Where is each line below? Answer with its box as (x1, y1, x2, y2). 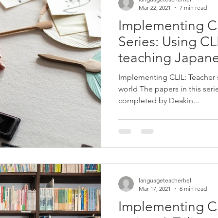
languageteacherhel (139, 177, 191, 184)
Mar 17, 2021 (139, 185, 171, 192)
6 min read (180, 185, 207, 192)
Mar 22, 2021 (139, 3, 171, 11)
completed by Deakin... (118, 95, 199, 105)
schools (118, 65, 164, 82)
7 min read (180, 3, 207, 11)
